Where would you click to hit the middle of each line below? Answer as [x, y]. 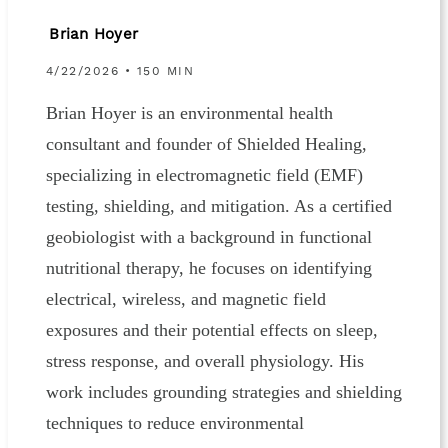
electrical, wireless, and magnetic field [185, 299]
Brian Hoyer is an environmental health [189, 113]
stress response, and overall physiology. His [204, 361]
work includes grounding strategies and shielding [223, 392]
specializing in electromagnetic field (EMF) [204, 175]
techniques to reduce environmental [174, 423]
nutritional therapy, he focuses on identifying [208, 268]
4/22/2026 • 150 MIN [120, 71]
